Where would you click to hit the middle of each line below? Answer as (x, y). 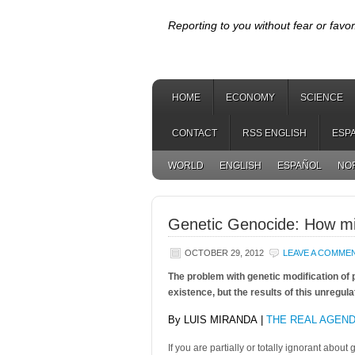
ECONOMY (250, 97)
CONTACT (195, 133)
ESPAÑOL (300, 166)
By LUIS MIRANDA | (217, 320)
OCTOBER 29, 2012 (224, 253)
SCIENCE (322, 97)
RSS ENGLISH (275, 133)
